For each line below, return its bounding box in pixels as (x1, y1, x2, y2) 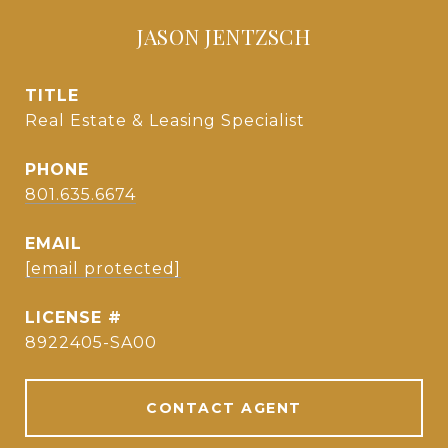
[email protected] (25, 259, 181, 278)
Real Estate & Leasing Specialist (25, 111, 305, 130)
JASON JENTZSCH (137, 22, 311, 50)
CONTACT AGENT (146, 399, 302, 417)
